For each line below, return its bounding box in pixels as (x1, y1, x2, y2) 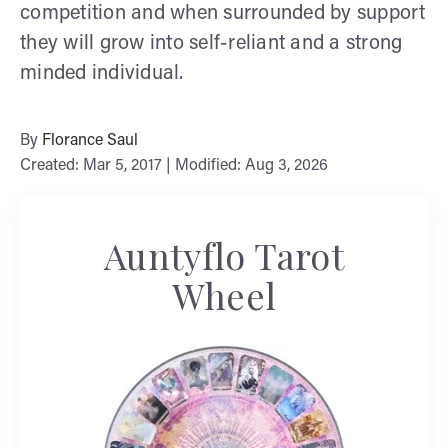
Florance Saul (42, 132, 138, 149)
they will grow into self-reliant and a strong (20, 33, 403, 54)
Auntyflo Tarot (103, 230, 345, 279)
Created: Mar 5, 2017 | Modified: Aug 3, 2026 (20, 157, 328, 174)
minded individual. (20, 63, 184, 84)
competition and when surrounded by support (20, 3, 426, 24)
